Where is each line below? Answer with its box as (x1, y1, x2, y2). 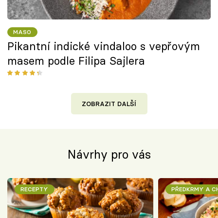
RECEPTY (20, 185, 49, 193)
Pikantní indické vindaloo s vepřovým (7, 39, 200, 53)
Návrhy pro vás (67, 146, 151, 162)
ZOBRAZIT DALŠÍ (82, 99, 136, 108)
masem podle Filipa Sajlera (7, 54, 145, 68)
